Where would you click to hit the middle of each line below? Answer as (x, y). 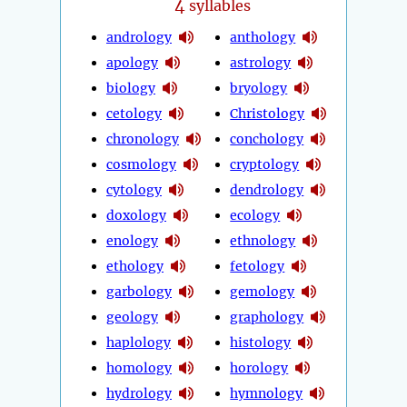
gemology (263, 291)
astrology (261, 62)
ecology (255, 215)
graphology (267, 317)
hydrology (139, 393)
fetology (258, 266)
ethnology (263, 240)
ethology (135, 266)
